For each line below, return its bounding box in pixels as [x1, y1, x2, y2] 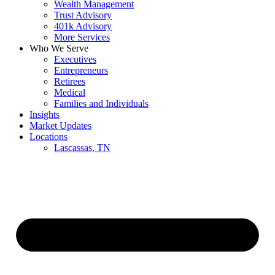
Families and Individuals [54, 98, 149, 109]
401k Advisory [54, 21, 112, 31]
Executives [54, 54, 96, 64]
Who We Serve [29, 43, 88, 53]
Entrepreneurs [54, 65, 108, 76]
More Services [54, 32, 110, 42]
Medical [54, 87, 85, 98]
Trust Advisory [54, 10, 112, 20]
